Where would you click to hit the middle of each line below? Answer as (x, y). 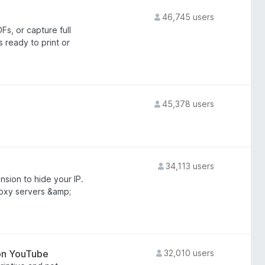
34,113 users (190, 166)
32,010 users (189, 253)
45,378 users (188, 104)
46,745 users (188, 17)
